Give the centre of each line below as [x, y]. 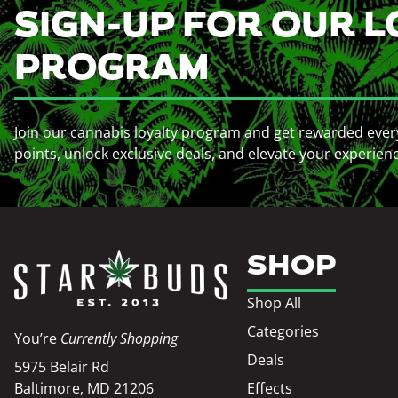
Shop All [275, 303]
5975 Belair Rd [62, 367]
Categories [283, 331]
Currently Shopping [119, 338]
